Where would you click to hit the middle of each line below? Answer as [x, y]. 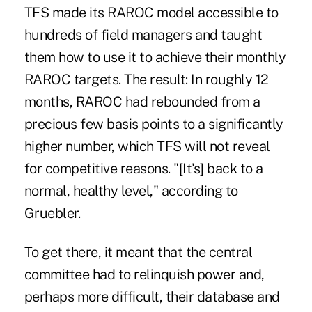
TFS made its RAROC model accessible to [151, 13]
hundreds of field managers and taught [143, 35]
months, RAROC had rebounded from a [142, 102]
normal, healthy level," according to [131, 191]
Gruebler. [52, 213]
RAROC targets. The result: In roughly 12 [146, 80]
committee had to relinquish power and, [144, 275]
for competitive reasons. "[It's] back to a [143, 169]
